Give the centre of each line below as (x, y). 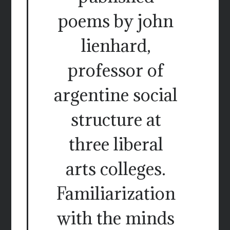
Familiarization (116, 194)
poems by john (116, 21)
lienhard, (116, 46)
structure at (116, 120)
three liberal (116, 144)
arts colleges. (116, 169)
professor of (116, 70)
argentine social (116, 95)
